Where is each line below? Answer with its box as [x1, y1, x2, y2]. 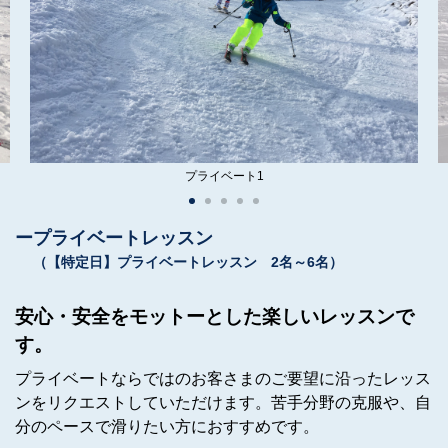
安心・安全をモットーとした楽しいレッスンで [15, 306, 414, 327]
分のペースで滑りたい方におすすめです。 [15, 418, 319, 435]
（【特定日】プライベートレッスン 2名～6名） [33, 254, 343, 270]
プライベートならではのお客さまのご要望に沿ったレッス [15, 370, 431, 387]
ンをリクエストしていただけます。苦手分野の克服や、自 [15, 394, 431, 411]
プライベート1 [184, 169, 264, 183]
